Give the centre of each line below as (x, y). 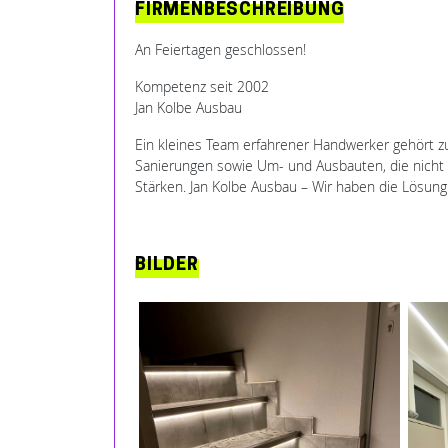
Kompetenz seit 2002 (202, 86)
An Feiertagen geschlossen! (220, 49)
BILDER (167, 265)
